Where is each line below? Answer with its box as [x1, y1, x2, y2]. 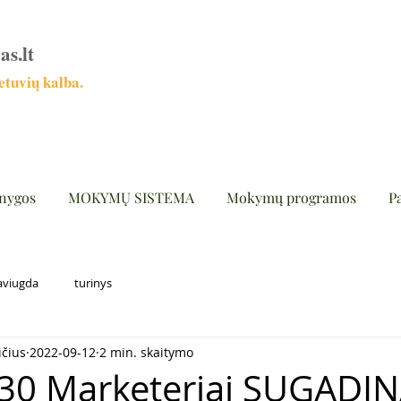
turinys [74, 274, 112, 291]
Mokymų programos [226, 188, 356, 207]
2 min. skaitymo [99, 343, 193, 361]
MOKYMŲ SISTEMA [68, 188, 194, 207]
